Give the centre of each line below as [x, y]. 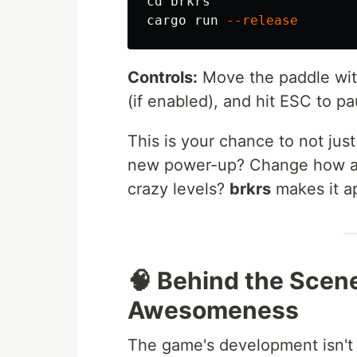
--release [262, 21]
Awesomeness [213, 310]
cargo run [186, 21]
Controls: [163, 78]
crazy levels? [178, 189]
